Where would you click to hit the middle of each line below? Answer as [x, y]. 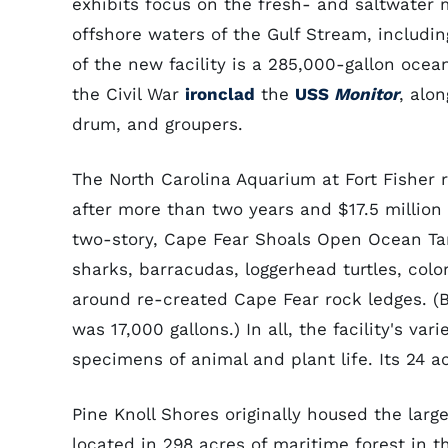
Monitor [366, 94]
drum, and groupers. [157, 124]
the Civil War [128, 94]
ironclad [220, 94]
